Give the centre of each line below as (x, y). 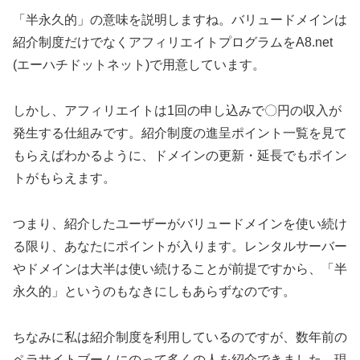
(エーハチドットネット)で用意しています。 (139, 65)
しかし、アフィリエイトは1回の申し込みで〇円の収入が (177, 111)
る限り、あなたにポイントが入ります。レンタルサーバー (180, 246)
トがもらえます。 (64, 178)
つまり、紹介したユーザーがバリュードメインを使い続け (180, 223)
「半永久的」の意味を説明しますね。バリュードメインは (180, 20)
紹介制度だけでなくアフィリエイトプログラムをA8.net (173, 43)
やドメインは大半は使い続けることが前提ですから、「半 (180, 268)
